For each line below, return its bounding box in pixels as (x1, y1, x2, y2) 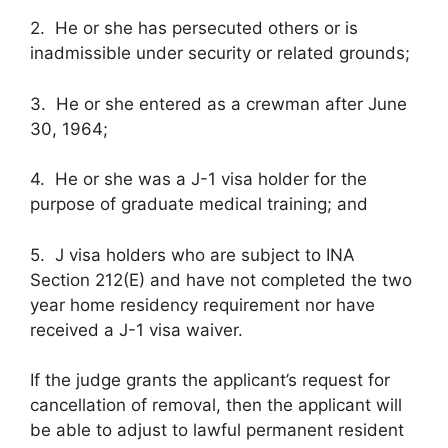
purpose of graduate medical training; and (30, 194, 368, 214)
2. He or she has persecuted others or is (30, 18, 358, 38)
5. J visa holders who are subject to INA (30, 244, 355, 265)
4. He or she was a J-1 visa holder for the (30, 169, 367, 189)
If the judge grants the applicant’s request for (30, 370, 390, 390)
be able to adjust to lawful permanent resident (30, 420, 404, 440)
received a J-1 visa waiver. (30, 319, 243, 340)
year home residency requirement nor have (30, 294, 375, 315)
